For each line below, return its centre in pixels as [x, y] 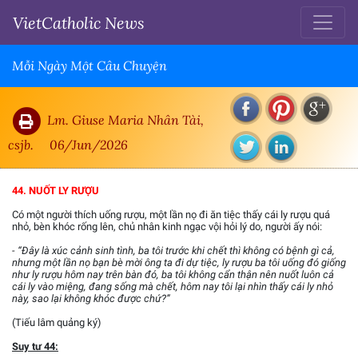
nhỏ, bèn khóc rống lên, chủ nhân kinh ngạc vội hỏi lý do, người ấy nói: [167, 227]
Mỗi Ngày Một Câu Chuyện [89, 66]
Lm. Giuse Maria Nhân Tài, [125, 119]
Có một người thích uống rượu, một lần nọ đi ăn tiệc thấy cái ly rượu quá [171, 215]
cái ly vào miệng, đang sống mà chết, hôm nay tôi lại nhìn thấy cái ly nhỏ [173, 287]
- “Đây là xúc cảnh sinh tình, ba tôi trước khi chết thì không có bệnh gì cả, [173, 251]
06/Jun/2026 [89, 144]
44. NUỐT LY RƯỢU [56, 191]
